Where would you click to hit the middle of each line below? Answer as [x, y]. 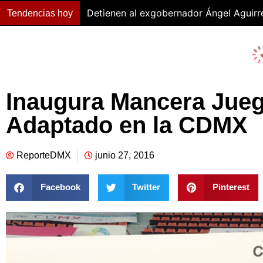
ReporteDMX [44, 155]
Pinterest [231, 187]
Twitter [146, 187]
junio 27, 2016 [125, 155]
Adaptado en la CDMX [127, 125]
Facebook [60, 187]
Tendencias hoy [40, 13]
